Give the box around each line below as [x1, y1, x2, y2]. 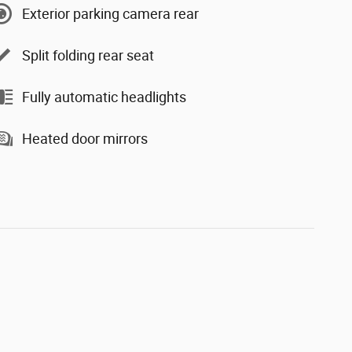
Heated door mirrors [22, 130, 148, 147]
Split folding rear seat [22, 46, 154, 64]
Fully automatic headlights [22, 88, 186, 105]
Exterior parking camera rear [22, 5, 199, 22]
